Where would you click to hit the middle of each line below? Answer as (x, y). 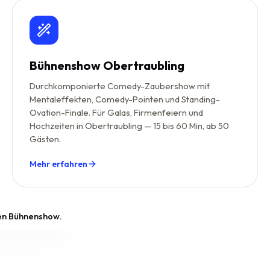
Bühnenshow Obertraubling (107, 65)
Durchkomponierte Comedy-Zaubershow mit (120, 86)
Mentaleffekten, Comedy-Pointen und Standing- (125, 99)
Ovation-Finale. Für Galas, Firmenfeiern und (116, 112)
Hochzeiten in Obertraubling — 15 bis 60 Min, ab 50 (129, 126)
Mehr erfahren (58, 164)
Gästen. (45, 139)
